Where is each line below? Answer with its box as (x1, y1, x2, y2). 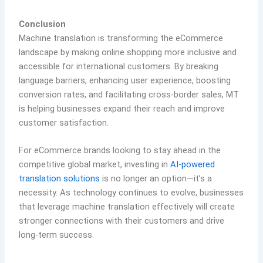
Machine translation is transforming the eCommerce (19, 32, 224, 43)
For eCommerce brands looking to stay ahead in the (19, 144, 221, 156)
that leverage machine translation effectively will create (19, 201, 235, 212)
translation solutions (19, 173, 100, 184)
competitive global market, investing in (19, 159, 171, 170)
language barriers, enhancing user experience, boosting (19, 75, 231, 86)
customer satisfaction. (19, 117, 109, 128)
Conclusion (19, 18, 66, 29)
